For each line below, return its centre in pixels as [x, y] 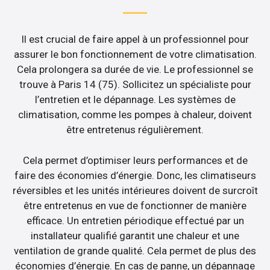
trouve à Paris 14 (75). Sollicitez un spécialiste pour [135, 85]
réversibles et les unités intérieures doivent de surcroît [135, 190]
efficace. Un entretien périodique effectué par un [135, 220]
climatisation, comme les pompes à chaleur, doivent [135, 115]
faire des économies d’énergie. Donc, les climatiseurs [135, 175]
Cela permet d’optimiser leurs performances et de [135, 160]
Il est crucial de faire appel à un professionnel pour [135, 39]
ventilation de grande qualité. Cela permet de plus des [135, 250]
